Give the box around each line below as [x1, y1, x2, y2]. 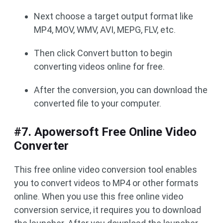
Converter [14, 138, 69, 153]
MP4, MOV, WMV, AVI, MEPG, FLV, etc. [34, 24, 176, 35]
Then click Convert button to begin [34, 47, 172, 58]
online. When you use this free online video [14, 191, 183, 202]
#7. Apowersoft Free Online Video [14, 124, 197, 139]
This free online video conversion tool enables [14, 164, 197, 175]
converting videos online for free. [34, 61, 165, 72]
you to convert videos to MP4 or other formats [14, 177, 199, 188]
